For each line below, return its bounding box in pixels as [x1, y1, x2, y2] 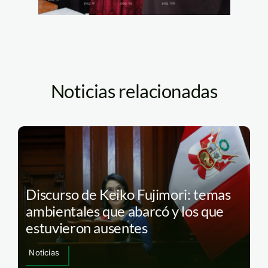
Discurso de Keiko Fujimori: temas [26, 185, 231, 203]
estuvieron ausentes [26, 218, 153, 236]
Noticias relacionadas [50, 80, 218, 103]
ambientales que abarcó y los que [26, 202, 224, 220]
